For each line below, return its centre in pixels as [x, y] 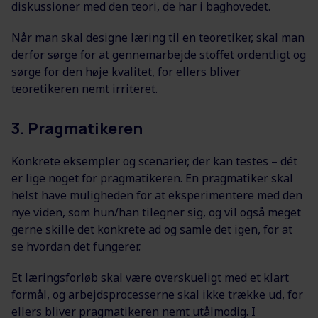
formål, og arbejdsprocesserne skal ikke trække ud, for [157, 295]
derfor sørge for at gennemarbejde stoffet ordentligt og [159, 55]
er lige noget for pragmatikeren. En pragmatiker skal [152, 179]
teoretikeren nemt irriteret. [84, 89]
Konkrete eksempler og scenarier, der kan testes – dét [154, 161]
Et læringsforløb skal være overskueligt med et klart [150, 278]
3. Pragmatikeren [77, 129]
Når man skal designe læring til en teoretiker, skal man [158, 38]
